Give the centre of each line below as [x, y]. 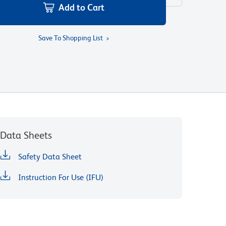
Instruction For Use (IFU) [61, 177]
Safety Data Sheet [50, 157]
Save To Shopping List [70, 38]
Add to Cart [82, 7]
